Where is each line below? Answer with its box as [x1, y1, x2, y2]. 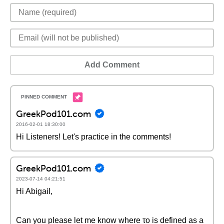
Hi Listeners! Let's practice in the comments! [16, 132, 171, 141]
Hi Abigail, [16, 187, 52, 195]
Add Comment [84, 60, 139, 69]
